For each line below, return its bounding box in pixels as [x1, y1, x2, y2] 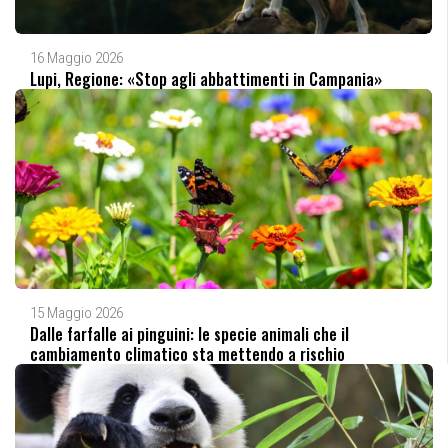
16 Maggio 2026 [30, 48, 123, 67]
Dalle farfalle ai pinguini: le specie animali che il [30, 321, 349, 346]
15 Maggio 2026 [30, 303, 123, 322]
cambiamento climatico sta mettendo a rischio [30, 341, 345, 366]
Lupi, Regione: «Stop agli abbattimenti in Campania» [30, 66, 382, 91]
